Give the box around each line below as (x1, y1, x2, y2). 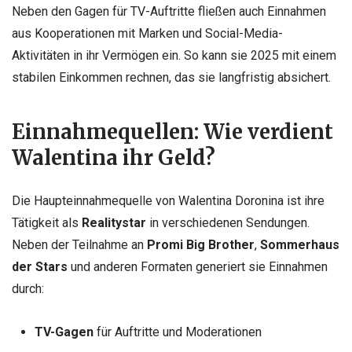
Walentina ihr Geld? (12, 145, 215, 170)
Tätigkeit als (12, 214, 82, 230)
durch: (12, 280, 44, 296)
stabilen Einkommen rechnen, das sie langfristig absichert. (12, 70, 331, 86)
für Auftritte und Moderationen (93, 324, 262, 340)
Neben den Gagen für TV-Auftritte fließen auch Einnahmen (12, 4, 326, 20)
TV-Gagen (34, 324, 93, 340)
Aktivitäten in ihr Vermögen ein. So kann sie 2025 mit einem (12, 48, 336, 64)
